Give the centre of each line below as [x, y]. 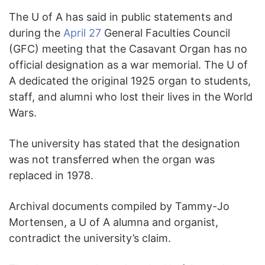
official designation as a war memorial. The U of [128, 65]
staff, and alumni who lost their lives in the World [131, 97]
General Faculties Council [166, 33]
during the [36, 33]
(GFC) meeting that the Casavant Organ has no [128, 49]
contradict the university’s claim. [90, 238]
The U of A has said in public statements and [121, 17]
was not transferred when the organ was [112, 160]
